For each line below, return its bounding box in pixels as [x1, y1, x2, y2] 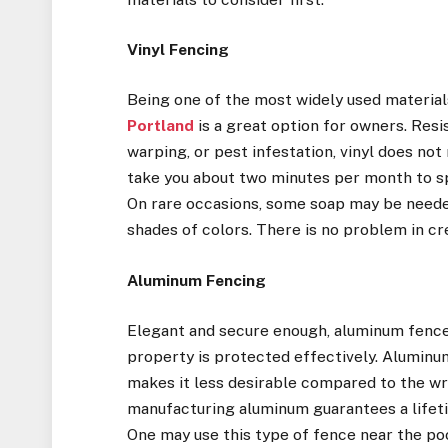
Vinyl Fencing [127, 40, 230, 60]
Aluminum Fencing [127, 270, 267, 290]
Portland [127, 116, 195, 136]
